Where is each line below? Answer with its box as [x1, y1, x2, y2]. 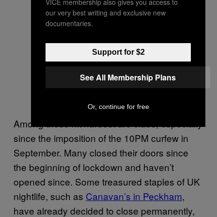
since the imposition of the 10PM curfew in [14, 131, 188, 144]
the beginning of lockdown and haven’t [14, 160, 174, 173]
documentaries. [46, 18, 93, 28]
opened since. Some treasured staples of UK [14, 174, 200, 188]
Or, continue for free [87, 102, 149, 110]
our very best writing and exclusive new [46, 7, 166, 17]
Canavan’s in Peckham [86, 189, 182, 202]
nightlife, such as [14, 189, 86, 202]
